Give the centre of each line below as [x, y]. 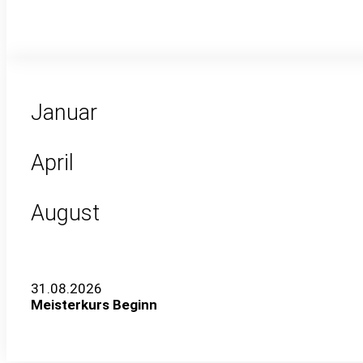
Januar [64, 113]
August [65, 214]
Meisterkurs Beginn [94, 305]
